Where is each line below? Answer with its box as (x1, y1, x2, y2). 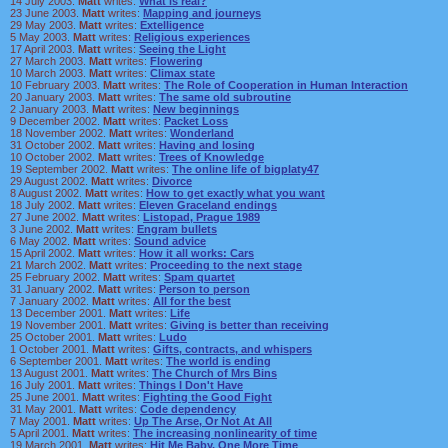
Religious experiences (134, 31, 250, 43)
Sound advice (134, 235, 206, 247)
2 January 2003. (10, 103, 92, 115)
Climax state (150, 67, 215, 79)
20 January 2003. (10, 91, 98, 103)
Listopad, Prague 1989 (143, 211, 260, 223)
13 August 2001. (10, 367, 91, 379)
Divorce (152, 175, 192, 187)
